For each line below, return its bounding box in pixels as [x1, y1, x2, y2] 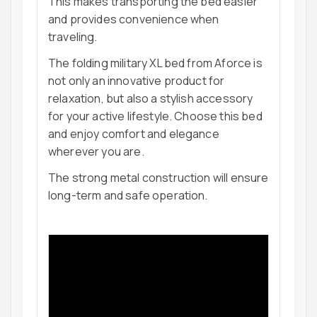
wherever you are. [48, 144, 144, 160]
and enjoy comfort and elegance [48, 126, 219, 142]
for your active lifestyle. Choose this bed [48, 108, 263, 125]
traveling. [48, 29, 98, 45]
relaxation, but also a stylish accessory [48, 91, 253, 107]
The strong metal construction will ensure [48, 170, 269, 186]
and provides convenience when [48, 11, 219, 28]
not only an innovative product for [48, 73, 225, 89]
